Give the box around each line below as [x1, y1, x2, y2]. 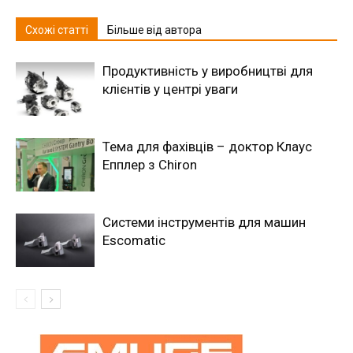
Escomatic [102, 232, 165, 248]
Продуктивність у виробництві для [102, 62, 313, 79]
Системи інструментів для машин [102, 214, 306, 230]
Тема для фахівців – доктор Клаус [102, 138, 312, 154]
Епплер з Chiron [102, 156, 197, 173]
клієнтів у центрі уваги [102, 80, 238, 97]
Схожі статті [25, 23, 88, 36]
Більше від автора [107, 23, 202, 36]
